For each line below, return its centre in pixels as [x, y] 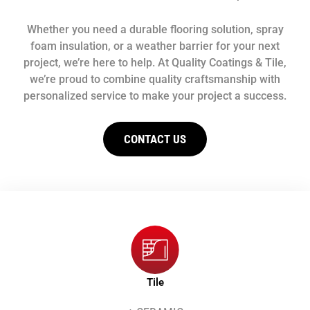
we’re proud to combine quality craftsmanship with [155, 79]
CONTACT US [155, 139]
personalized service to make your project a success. [155, 95]
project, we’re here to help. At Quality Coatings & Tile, [155, 62]
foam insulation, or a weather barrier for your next [155, 46]
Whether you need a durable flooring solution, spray [155, 29]
